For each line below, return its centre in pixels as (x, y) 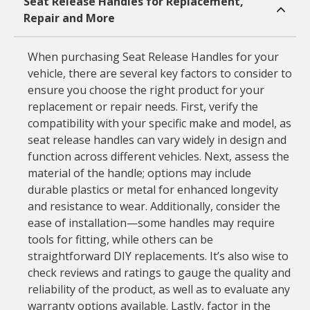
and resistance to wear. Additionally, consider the (154, 206)
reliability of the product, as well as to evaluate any (158, 289)
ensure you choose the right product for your (146, 90)
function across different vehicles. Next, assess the (158, 156)
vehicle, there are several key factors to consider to (159, 73)
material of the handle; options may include (139, 173)
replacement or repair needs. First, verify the (143, 107)
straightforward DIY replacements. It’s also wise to (158, 256)
